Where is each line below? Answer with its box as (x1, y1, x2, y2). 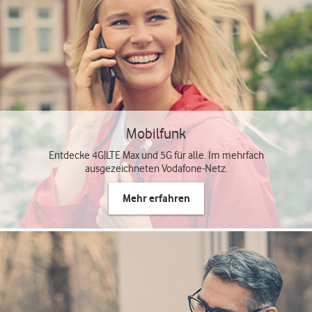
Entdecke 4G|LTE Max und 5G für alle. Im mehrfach (48, 149, 264, 162)
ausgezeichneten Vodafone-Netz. (84, 162, 228, 175)
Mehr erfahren (122, 192, 190, 205)
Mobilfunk (126, 125, 186, 142)
